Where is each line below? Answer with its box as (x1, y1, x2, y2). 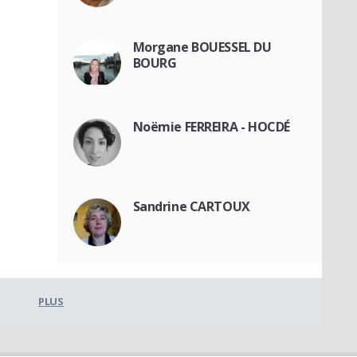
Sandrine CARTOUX (132, 197, 250, 215)
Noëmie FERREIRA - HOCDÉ (132, 117, 290, 135)
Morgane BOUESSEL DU (132, 37, 272, 56)
